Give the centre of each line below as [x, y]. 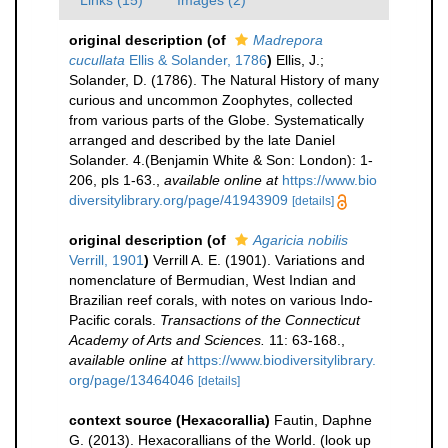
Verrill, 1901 [106, 260]
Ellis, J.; [300, 60]
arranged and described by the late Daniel [202, 140]
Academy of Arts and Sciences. [167, 340]
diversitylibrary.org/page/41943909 [178, 200]
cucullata [97, 60]
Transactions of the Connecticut [260, 320]
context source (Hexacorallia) [169, 420]
